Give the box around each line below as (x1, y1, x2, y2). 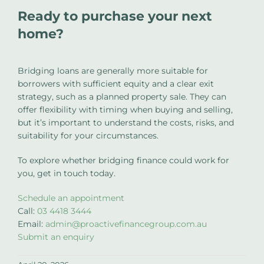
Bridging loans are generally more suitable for (18, 65, 208, 76)
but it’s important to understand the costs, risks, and (18, 117, 234, 128)
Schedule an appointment (18, 192, 124, 203)
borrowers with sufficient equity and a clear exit (18, 78, 214, 89)
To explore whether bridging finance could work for (18, 154, 229, 166)
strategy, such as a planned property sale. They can (18, 91, 226, 102)
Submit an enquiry (18, 231, 94, 242)
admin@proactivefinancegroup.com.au (45, 218, 207, 229)
